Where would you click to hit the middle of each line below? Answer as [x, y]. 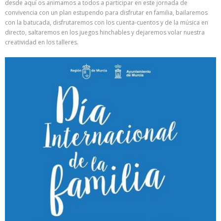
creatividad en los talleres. [42, 42]
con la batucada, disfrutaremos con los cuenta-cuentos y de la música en [107, 22]
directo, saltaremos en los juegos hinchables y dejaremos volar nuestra [105, 32]
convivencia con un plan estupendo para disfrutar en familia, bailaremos [106, 12]
